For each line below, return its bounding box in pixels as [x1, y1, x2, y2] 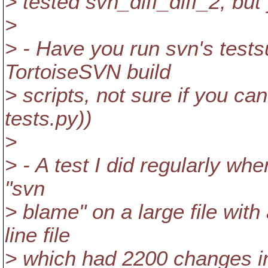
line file [5, 224, 70, 246]
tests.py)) [5, 107, 92, 130]
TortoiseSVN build [5, 60, 170, 83]
